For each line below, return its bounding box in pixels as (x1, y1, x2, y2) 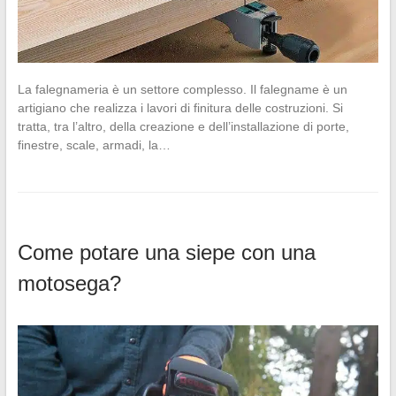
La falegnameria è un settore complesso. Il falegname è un (17, 81, 347, 96)
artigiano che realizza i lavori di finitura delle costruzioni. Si (17, 100, 343, 115)
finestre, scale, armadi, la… (17, 137, 171, 152)
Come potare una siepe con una (17, 240, 316, 264)
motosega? (17, 270, 121, 295)
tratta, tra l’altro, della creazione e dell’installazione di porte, (17, 118, 349, 133)
